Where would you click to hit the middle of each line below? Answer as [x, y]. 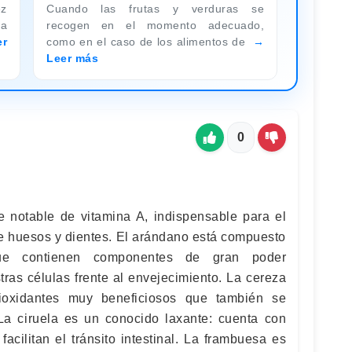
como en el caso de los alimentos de [148, 41]
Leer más [72, 58]
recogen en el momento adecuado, [155, 25]
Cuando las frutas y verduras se [155, 8]
